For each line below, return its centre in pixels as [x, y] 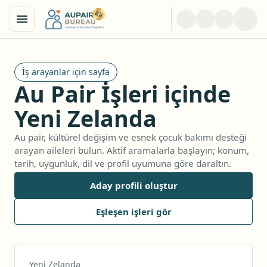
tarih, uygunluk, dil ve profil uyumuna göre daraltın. [123, 163]
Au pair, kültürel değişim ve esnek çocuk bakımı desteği [131, 137]
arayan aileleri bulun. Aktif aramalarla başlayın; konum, [132, 150]
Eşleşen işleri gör [133, 212]
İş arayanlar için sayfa [66, 72]
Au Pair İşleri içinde [122, 94]
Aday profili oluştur [133, 185]
